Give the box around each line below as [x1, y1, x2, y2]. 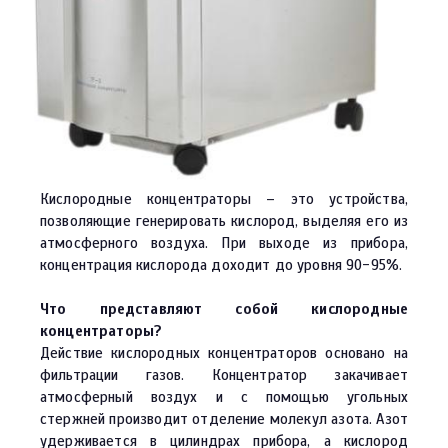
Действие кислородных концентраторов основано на [40, 344, 408, 363]
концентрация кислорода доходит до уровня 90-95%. [40, 256, 403, 275]
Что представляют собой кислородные [40, 300, 408, 319]
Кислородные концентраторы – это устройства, [40, 190, 408, 209]
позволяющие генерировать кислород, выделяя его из [40, 212, 408, 231]
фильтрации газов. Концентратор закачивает [40, 366, 408, 385]
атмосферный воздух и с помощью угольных [40, 388, 408, 407]
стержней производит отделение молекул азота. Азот [40, 410, 408, 429]
